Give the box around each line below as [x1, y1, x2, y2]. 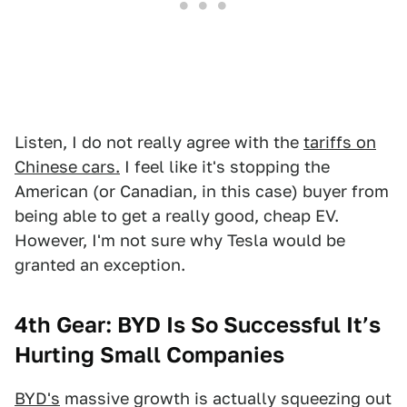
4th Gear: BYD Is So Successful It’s [15, 312, 381, 339]
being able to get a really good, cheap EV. [15, 206, 339, 226]
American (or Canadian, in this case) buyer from [15, 182, 389, 202]
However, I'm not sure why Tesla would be [15, 231, 345, 251]
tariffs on [303, 133, 376, 153]
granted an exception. [15, 255, 185, 275]
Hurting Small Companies [15, 342, 284, 369]
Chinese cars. [15, 157, 120, 177]
